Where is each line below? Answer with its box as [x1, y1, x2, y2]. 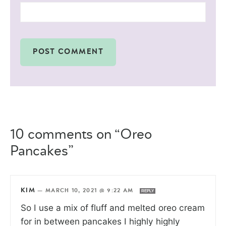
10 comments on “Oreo [10, 127, 152, 142]
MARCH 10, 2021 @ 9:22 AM [45, 187, 136, 193]
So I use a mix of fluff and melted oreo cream [21, 202, 205, 213]
